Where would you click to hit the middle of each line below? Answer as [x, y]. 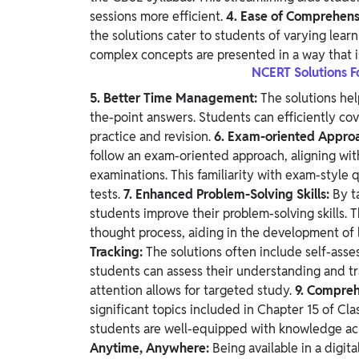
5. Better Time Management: [175, 99]
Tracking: [118, 252]
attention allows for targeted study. [192, 291]
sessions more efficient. [158, 17]
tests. [107, 195]
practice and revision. [152, 137]
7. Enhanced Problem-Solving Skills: [228, 195]
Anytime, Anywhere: [151, 349]
